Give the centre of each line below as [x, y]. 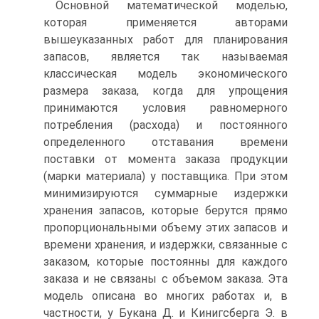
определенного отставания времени [166, 142]
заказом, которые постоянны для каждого [166, 262]
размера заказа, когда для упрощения [166, 91]
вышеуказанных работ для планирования [166, 40]
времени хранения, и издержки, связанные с [166, 245]
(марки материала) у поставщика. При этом [166, 176]
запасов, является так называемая [166, 57]
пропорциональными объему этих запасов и [166, 228]
